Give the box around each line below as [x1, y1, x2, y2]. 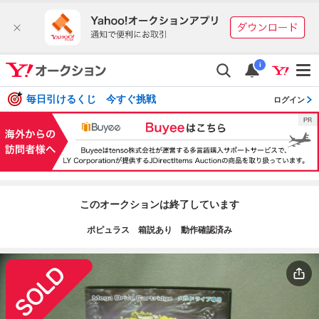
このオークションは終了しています [80, 198, 239, 210]
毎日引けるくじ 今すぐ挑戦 [26, 93, 156, 105]
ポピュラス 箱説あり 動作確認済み [87, 224, 232, 235]
